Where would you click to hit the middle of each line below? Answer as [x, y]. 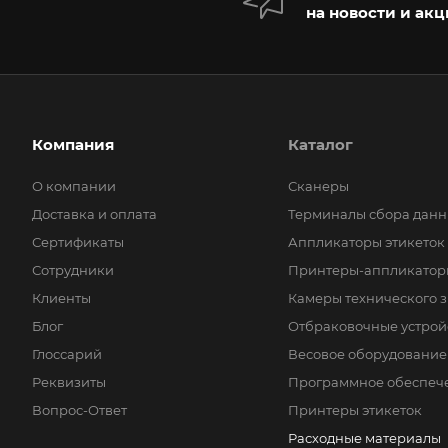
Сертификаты [78, 242]
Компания [73, 144]
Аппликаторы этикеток [366, 242]
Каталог [320, 144]
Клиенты [61, 298]
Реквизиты [69, 382]
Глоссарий [67, 354]
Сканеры [318, 186]
